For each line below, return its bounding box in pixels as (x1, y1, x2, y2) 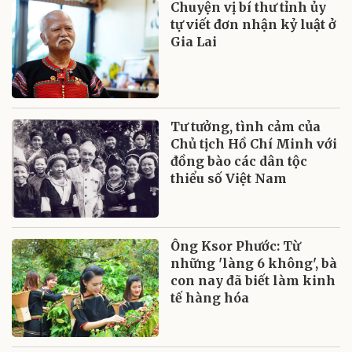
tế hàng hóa (170, 290, 250, 306)
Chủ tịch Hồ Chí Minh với (170, 136, 338, 152)
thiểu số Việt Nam (170, 170, 288, 187)
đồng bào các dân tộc (170, 153, 308, 170)
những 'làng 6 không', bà (170, 255, 338, 272)
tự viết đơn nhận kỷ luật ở (170, 16, 337, 33)
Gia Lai (170, 34, 218, 50)
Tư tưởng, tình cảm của (170, 119, 321, 135)
